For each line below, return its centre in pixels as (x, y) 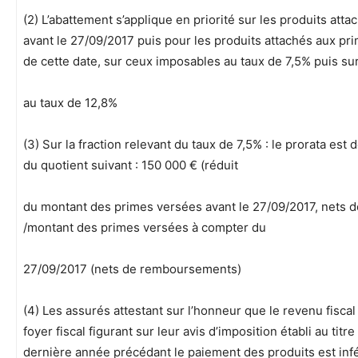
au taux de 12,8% (70, 103)
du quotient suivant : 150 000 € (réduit (131, 165)
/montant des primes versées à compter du (145, 228)
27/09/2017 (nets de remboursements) (132, 269)
